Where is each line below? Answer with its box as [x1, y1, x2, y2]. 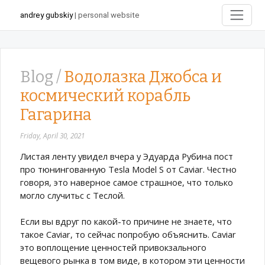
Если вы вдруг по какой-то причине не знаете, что [20, 215, 232, 227]
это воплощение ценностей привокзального [20, 241, 206, 253]
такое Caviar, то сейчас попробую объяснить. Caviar [20, 228, 236, 240]
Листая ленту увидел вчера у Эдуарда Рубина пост [20, 150, 233, 162]
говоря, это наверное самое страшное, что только [20, 176, 233, 188]
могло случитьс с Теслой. [20, 189, 125, 201]
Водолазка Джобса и [64, 67, 222, 86]
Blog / [20, 67, 64, 86]
